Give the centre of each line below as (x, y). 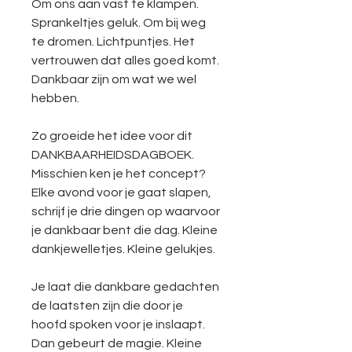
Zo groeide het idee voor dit (112, 136)
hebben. (55, 98)
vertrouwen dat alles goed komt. (125, 60)
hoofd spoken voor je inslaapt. (118, 324)
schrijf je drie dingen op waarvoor (126, 211)
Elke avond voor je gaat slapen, (121, 192)
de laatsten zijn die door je (107, 305)
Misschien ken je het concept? (119, 173)
